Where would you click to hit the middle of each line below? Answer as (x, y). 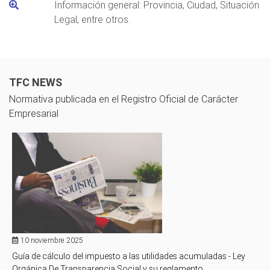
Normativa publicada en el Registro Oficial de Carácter (124, 99)
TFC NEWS (36, 82)
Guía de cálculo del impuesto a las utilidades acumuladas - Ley (129, 256)
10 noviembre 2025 (51, 240)
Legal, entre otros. (92, 19)
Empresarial (34, 113)
